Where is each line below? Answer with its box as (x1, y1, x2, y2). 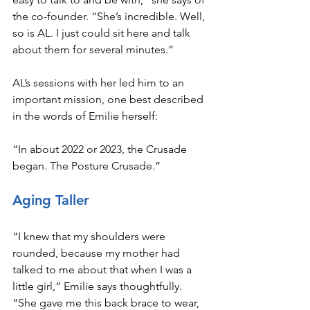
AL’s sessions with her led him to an (12, 76, 187, 90)
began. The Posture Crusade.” (12, 159, 161, 173)
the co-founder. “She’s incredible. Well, (12, 10, 208, 24)
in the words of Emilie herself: (12, 109, 158, 123)
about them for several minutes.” (12, 43, 174, 57)
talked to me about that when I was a (12, 263, 194, 277)
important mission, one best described (12, 93, 206, 107)
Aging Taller (12, 192, 89, 209)
